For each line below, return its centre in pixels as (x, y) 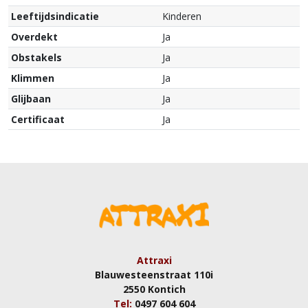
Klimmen (33, 78)
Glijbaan (31, 99)
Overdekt (34, 37)
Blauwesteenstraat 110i (154, 275)
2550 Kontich (154, 289)
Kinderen (182, 16)
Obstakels (36, 58)
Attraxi (154, 261)
